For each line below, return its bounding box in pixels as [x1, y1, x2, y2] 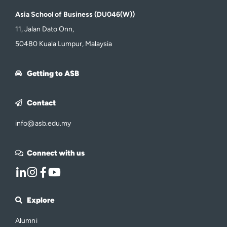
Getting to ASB [26, 69, 79, 79]
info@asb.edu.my [15, 119, 71, 128]
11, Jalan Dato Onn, [15, 25, 74, 34]
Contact [26, 98, 56, 108]
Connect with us [26, 148, 85, 158]
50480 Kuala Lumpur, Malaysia [15, 40, 112, 49]
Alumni [15, 216, 37, 225]
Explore [26, 196, 54, 205]
